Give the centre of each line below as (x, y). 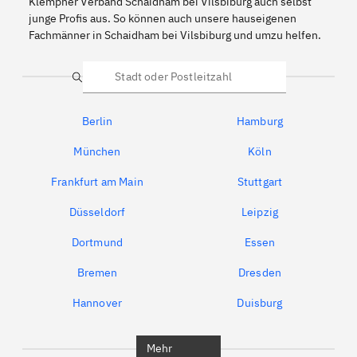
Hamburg (260, 121)
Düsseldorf (97, 212)
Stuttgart (260, 181)
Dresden (260, 272)
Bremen (97, 272)
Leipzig (260, 212)
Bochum (97, 333)
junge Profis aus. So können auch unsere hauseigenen (163, 18)
